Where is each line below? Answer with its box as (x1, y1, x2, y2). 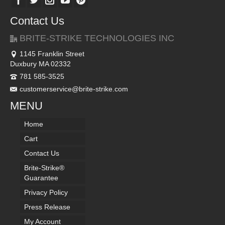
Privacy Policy (24, 188, 68, 196)
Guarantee (24, 173, 58, 182)
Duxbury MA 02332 (10, 59, 71, 68)
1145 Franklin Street (20, 49, 84, 58)
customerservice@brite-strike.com (20, 84, 128, 93)
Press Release (24, 202, 70, 211)
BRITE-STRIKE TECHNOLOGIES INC (20, 33, 174, 43)
